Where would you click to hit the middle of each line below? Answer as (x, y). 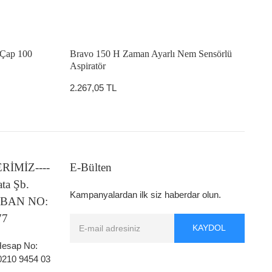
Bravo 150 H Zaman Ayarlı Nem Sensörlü (151, 53)
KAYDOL (209, 228)
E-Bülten (91, 167)
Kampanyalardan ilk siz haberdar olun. (145, 194)
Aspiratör (87, 66)
